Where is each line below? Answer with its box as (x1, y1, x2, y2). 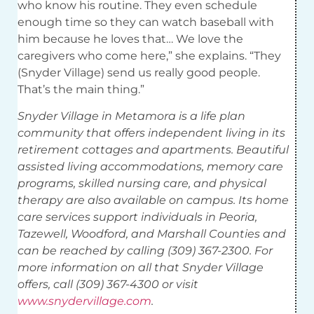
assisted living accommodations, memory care (18, 160, 283, 174)
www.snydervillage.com (18, 294, 151, 308)
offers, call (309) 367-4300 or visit (18, 278, 198, 292)
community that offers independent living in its (18, 126, 285, 140)
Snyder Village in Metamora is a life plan (18, 109, 245, 123)
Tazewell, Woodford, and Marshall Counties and (18, 227, 286, 241)
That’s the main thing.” (18, 82, 144, 96)
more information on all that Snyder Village (18, 261, 264, 275)
